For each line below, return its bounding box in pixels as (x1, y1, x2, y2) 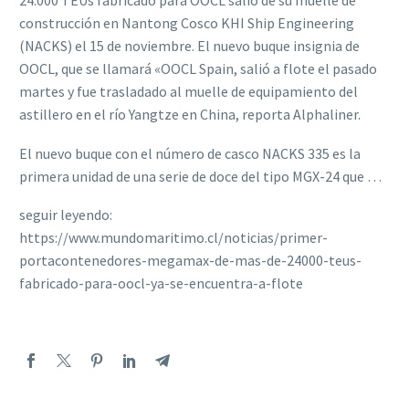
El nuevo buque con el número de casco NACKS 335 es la (19, 143, 361, 163)
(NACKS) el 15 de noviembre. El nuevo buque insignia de (19, 37, 360, 56)
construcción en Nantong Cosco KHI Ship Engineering (19, 14, 354, 33)
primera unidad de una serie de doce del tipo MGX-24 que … (19, 166, 382, 185)
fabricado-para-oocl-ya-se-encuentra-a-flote (19, 274, 303, 293)
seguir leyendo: (19, 205, 112, 225)
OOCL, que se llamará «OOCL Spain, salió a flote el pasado (19, 59, 377, 79)
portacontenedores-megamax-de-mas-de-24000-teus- (19, 251, 362, 270)
